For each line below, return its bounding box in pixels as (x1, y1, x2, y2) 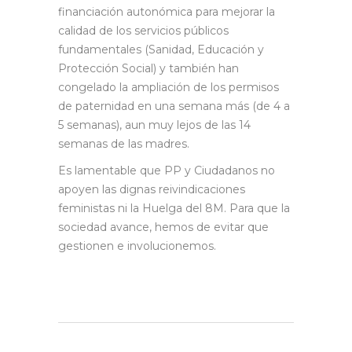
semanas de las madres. (58, 136, 189, 151)
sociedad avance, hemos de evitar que (58, 219, 269, 234)
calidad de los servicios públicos (58, 23, 229, 38)
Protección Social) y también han (58, 60, 239, 75)
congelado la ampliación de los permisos (58, 79, 279, 94)
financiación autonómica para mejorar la (58, 4, 275, 19)
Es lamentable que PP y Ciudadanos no (58, 163, 275, 178)
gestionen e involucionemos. (58, 238, 216, 253)
